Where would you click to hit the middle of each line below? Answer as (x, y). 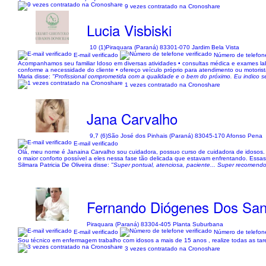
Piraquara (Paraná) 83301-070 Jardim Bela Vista (173, 47)
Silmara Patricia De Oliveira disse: (64, 165)
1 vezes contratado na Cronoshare (172, 84)
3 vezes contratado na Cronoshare (172, 248)
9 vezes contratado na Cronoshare (172, 6)
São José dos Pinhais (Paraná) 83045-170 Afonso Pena (185, 136)
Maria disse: (35, 76)
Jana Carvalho (132, 118)
